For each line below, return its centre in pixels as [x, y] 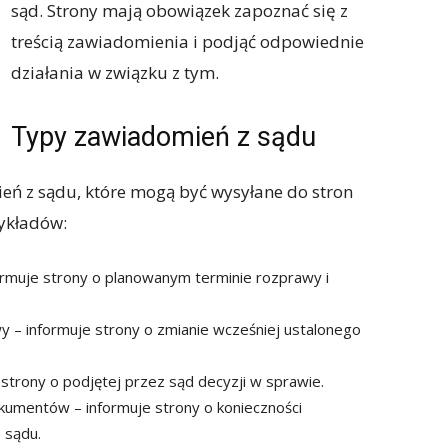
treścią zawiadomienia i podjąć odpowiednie [187, 41]
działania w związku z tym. [115, 72]
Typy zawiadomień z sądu [163, 137]
